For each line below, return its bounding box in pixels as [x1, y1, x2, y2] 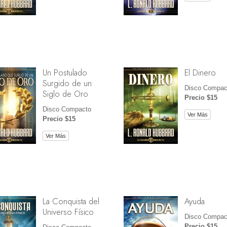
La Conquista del [42, 195, 99, 208]
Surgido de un [42, 77, 92, 90]
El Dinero [184, 66, 216, 79]
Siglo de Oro [42, 88, 88, 100]
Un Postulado [42, 66, 87, 79]
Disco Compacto [42, 105, 91, 113]
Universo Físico [42, 206, 94, 218]
